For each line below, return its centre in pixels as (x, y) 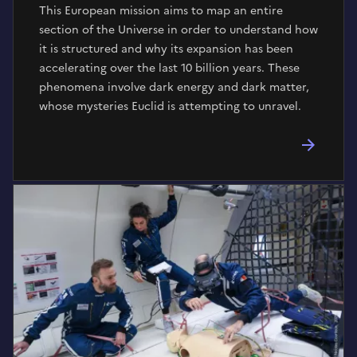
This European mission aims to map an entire (161, 11)
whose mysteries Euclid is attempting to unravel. (170, 106)
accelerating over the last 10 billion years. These (169, 68)
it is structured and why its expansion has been (166, 49)
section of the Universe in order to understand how (178, 30)
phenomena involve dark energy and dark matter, (174, 87)
